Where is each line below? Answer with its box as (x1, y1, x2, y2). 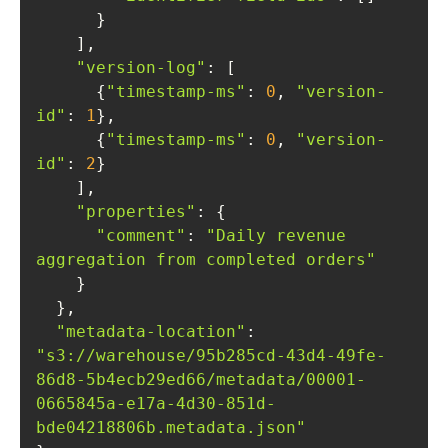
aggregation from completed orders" (36, 250, 376, 269)
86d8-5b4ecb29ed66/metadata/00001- (36, 370, 366, 389)
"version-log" (76, 58, 206, 77)
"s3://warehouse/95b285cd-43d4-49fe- (36, 346, 386, 365)
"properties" (76, 202, 196, 221)
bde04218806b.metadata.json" (36, 418, 306, 437)
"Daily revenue (206, 226, 346, 245)
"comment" (96, 226, 186, 245)
